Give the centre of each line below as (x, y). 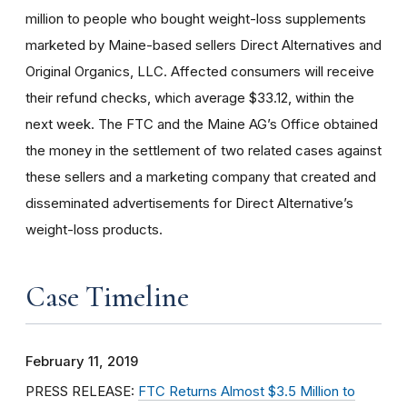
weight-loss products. (94, 229)
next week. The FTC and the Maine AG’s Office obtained (202, 124)
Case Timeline (107, 297)
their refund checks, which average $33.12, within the (190, 98)
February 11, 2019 (82, 362)
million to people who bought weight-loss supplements (196, 19)
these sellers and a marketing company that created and (201, 177)
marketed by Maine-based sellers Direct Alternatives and (203, 45)
